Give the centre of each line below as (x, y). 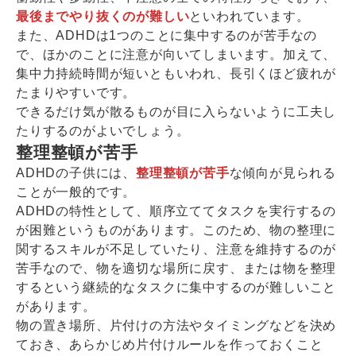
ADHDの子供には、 (76, 173)
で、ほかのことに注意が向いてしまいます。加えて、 (176, 55)
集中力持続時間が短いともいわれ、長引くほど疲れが (176, 74)
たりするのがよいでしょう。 (103, 131)
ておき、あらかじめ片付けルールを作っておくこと (170, 345)
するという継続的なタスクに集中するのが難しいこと (176, 288)
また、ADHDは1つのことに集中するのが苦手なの (167, 36)
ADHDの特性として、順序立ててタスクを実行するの (176, 211)
